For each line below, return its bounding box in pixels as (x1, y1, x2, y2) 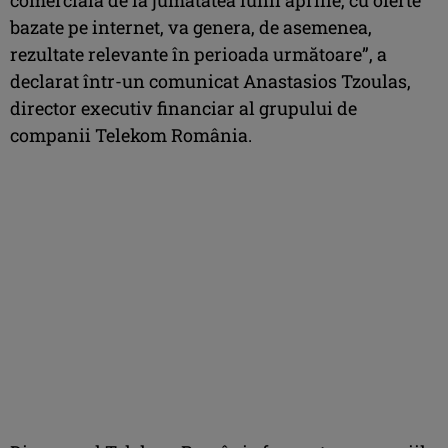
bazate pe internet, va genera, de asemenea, (10, 14, 372, 39)
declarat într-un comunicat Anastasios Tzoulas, (10, 68, 411, 93)
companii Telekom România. (10, 122, 252, 147)
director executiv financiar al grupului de (10, 95, 357, 120)
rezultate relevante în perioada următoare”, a (10, 41, 387, 66)
